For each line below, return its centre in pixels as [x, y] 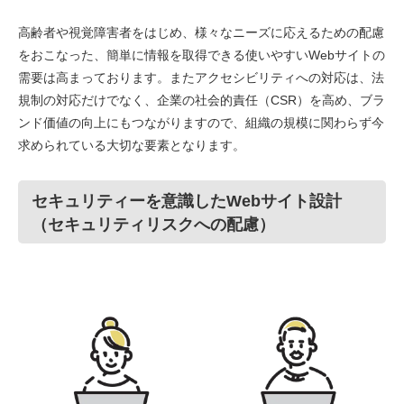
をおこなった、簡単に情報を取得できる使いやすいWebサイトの [202, 55]
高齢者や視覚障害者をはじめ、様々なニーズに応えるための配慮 [201, 32]
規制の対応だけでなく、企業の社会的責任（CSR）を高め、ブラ [202, 100]
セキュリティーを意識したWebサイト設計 [187, 201]
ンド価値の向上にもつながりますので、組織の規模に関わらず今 [201, 123]
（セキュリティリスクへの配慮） [153, 225]
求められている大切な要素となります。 [132, 145]
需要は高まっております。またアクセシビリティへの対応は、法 [201, 78]
